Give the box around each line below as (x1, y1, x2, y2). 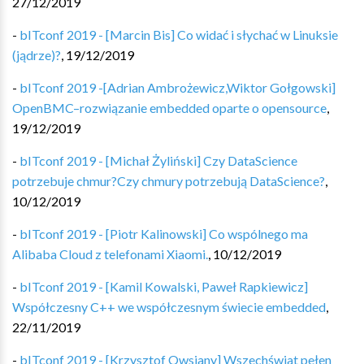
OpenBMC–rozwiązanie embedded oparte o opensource (12, 100, 327, 115)
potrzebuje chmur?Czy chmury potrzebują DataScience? (12, 173, 325, 188)
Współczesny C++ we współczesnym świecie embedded (12, 299, 326, 314)
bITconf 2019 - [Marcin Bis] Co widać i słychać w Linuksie (19, 27, 338, 42)
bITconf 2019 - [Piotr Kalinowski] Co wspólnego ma (19, 226, 308, 241)
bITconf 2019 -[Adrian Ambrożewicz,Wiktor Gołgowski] (19, 80, 336, 95)
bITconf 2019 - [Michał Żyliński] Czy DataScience (19, 153, 297, 168)
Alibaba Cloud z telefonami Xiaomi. (12, 246, 208, 262)
